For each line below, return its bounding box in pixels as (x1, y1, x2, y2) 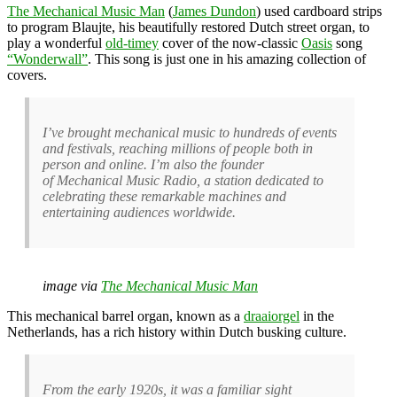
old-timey (105, 35, 159, 51)
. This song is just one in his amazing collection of (88, 51, 366, 66)
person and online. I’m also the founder (43, 156, 264, 172)
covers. (7, 66, 47, 82)
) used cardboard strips (256, 3, 382, 19)
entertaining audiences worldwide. (43, 204, 236, 220)
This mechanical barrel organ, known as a (7, 307, 244, 323)
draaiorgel (244, 307, 300, 323)
